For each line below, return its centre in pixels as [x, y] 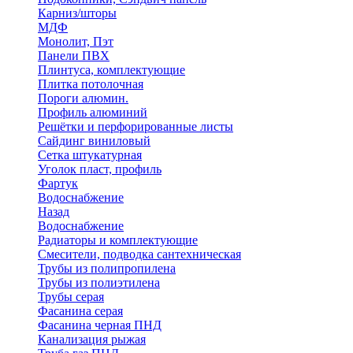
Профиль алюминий [93, 112]
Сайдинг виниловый [94, 141]
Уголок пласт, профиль [100, 169]
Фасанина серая [80, 311]
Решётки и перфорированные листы [136, 126]
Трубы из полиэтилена [99, 282]
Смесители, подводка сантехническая [139, 254]
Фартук [58, 183]
